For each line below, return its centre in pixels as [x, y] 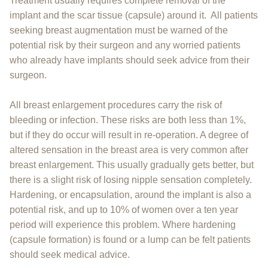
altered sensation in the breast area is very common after [129, 150]
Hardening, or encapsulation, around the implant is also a [130, 194]
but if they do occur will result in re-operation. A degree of [129, 135]
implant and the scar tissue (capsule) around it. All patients [134, 15]
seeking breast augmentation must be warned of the [119, 30]
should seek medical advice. [70, 254]
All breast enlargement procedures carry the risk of [116, 105]
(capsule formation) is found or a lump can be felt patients [130, 239]
